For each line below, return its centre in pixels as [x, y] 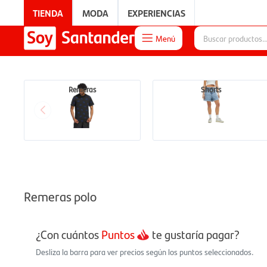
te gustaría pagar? [195, 234]
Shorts [211, 89]
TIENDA [48, 13]
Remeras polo [60, 196]
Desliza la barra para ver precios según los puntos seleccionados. [145, 252]
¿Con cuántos [69, 234]
